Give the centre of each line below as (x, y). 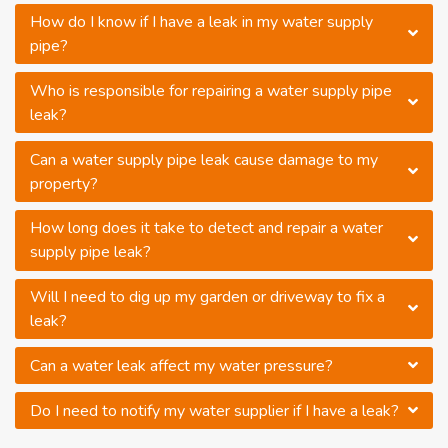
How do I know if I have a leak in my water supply (201, 21)
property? (64, 183)
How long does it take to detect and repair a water (206, 228)
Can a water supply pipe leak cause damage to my (204, 159)
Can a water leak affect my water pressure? (181, 365)
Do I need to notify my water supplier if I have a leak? (214, 410)
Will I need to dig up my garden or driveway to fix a (207, 297)
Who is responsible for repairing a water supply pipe (211, 90)
